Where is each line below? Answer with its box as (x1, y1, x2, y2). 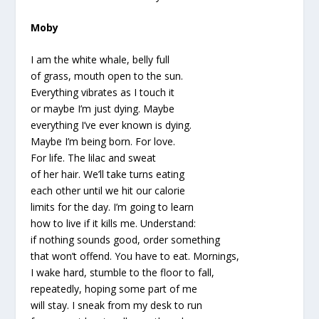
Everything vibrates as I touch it (30, 85, 174, 100)
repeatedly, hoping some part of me (30, 282, 197, 296)
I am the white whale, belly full (30, 53, 169, 67)
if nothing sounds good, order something (30, 233, 220, 247)
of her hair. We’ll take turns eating (30, 167, 184, 182)
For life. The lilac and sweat (30, 151, 156, 165)
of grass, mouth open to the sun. (30, 69, 183, 83)
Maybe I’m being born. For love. (30, 135, 175, 149)
